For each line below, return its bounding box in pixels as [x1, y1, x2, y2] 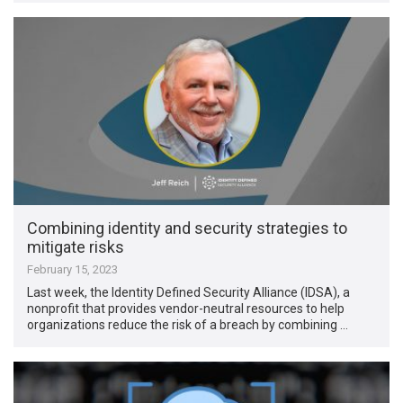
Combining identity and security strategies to [27, 219, 348, 238]
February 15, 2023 [27, 263, 119, 277]
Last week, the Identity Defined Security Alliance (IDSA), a [27, 285, 351, 300]
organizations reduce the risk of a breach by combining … [27, 318, 349, 333]
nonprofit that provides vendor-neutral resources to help [27, 301, 345, 317]
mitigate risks [27, 237, 125, 257]
